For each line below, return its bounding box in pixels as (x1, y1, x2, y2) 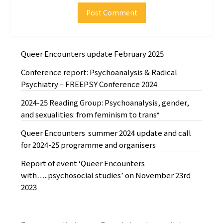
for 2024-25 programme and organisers (21, 139, 156, 150)
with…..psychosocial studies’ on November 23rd (21, 170, 191, 181)
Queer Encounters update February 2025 (21, 48, 164, 59)
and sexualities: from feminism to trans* (21, 109, 160, 120)
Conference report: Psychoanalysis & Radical (21, 67, 178, 78)
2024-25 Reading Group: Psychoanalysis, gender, (21, 97, 190, 108)
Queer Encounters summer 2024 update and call (21, 127, 192, 138)
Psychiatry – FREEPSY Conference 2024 (21, 79, 158, 90)
